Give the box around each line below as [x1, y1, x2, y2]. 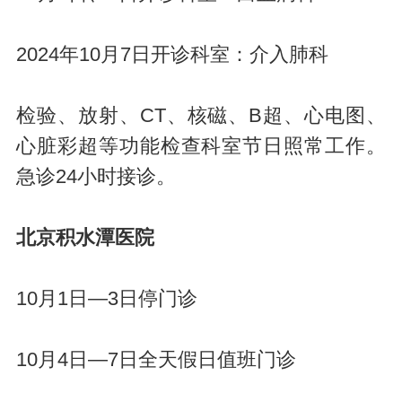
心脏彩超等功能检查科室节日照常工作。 [15, 135, 387, 157]
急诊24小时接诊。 [15, 165, 176, 188]
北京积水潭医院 [15, 226, 154, 249]
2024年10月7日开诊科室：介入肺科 [15, 43, 328, 66]
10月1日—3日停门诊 [15, 287, 197, 310]
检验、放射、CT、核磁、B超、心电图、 [15, 104, 387, 127]
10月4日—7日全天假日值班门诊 [15, 348, 296, 371]
